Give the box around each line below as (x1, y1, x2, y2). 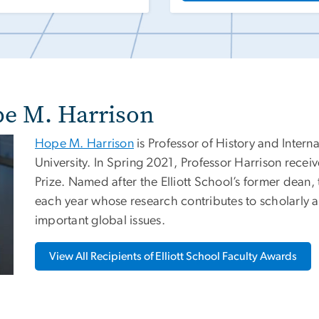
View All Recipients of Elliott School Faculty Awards (49, 251, 297, 263)
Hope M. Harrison (35, 137, 134, 151)
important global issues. (35, 214, 165, 228)
